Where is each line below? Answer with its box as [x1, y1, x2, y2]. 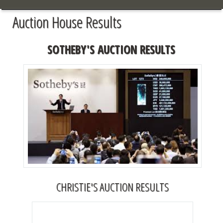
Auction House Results [12, 10, 121, 32]
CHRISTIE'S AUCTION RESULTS [56, 179, 169, 195]
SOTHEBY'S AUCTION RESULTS [47, 42, 178, 58]
